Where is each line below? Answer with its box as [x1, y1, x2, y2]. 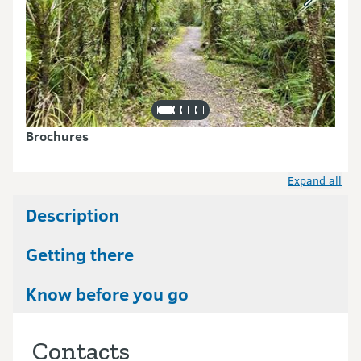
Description [26, 202, 119, 227]
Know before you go [26, 281, 189, 306]
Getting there [26, 242, 134, 267]
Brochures [26, 127, 89, 145]
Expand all [288, 172, 342, 189]
